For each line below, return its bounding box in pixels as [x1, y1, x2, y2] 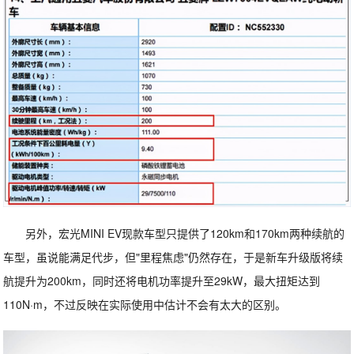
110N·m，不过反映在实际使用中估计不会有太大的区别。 [3, 296, 287, 313]
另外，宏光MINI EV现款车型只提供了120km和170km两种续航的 [25, 225, 345, 242]
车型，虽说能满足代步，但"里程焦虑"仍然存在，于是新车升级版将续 [3, 249, 344, 265]
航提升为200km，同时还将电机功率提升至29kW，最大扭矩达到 [3, 273, 321, 289]
